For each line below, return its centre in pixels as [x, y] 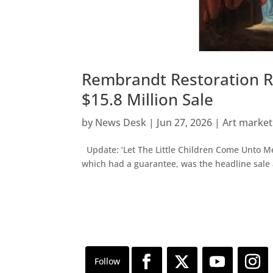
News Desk [121, 123]
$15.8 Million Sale [148, 100]
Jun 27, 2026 [185, 123]
